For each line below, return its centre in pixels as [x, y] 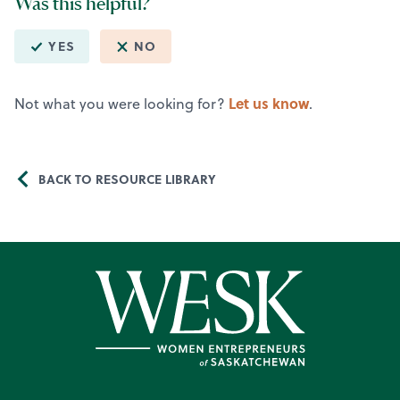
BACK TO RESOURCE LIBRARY [127, 179]
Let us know [269, 104]
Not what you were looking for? [121, 104]
